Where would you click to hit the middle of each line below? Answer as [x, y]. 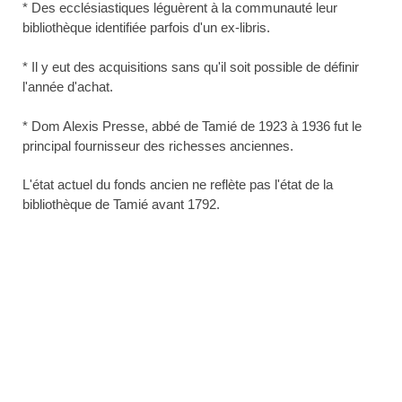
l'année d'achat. [68, 87]
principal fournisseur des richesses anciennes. [158, 146]
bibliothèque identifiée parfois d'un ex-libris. [146, 28]
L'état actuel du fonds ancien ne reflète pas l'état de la [178, 185]
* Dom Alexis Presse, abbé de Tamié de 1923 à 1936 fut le [192, 127]
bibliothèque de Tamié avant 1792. [121, 205]
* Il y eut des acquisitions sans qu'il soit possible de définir [191, 67]
